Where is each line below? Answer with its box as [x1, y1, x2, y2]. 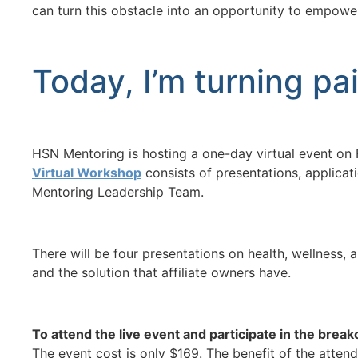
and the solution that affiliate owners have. [32, 264, 291, 280]
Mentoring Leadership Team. [32, 184, 208, 201]
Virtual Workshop [32, 165, 141, 181]
